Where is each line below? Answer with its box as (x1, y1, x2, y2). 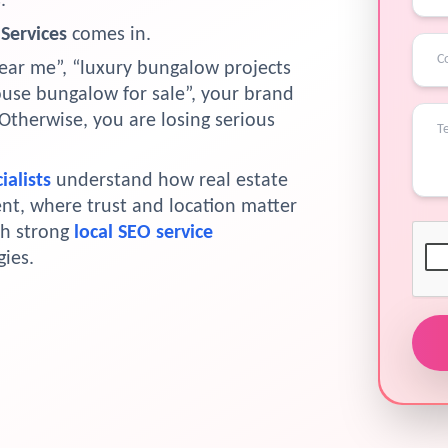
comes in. (67, 25, 151, 45)
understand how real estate (51, 171, 288, 191)
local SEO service (74, 223, 213, 243)
